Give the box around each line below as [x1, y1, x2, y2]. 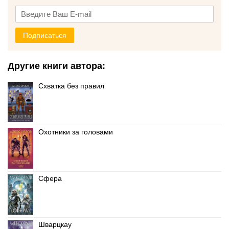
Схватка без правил [38, 82, 104, 90]
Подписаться [23, 31, 66, 39]
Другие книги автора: [8, 61, 105, 71]
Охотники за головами [38, 128, 113, 136]
